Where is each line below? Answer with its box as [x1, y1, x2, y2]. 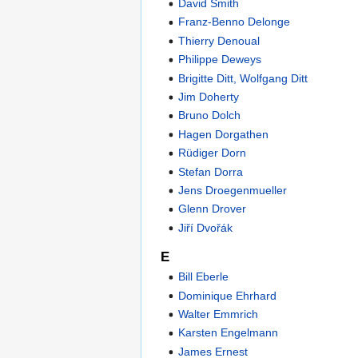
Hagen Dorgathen [178, 127, 269, 141]
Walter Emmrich [178, 307, 259, 320]
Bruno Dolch [178, 109, 241, 122]
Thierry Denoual [178, 34, 261, 47]
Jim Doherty [178, 90, 240, 104]
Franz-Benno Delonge [178, 15, 291, 29]
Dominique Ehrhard [178, 288, 277, 302]
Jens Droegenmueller [178, 183, 288, 197]
